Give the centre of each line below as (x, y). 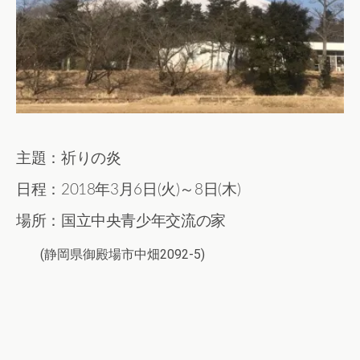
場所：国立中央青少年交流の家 (121, 221)
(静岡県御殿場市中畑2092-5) (123, 254)
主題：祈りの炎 (69, 158)
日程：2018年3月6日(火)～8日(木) (129, 190)
